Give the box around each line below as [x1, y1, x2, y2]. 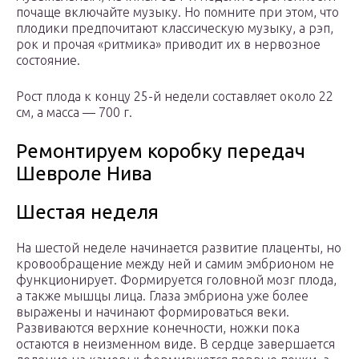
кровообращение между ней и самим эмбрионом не [16, 256, 334, 272]
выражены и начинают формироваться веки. [16, 305, 289, 320]
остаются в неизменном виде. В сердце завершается [16, 337, 335, 352]
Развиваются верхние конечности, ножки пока [16, 321, 300, 336]
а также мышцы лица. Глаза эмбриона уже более [16, 288, 309, 304]
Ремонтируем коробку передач [16, 140, 305, 163]
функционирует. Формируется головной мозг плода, [16, 272, 337, 288]
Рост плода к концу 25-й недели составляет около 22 [16, 89, 333, 104]
